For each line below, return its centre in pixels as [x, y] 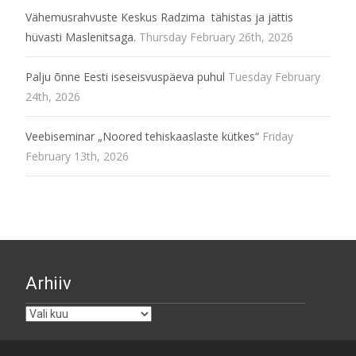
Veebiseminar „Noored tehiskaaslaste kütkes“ [142, 136]
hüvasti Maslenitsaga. [81, 37]
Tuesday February [274, 76]
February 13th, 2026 [77, 156]
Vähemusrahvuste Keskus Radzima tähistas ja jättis [159, 17]
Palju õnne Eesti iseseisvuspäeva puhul [125, 76]
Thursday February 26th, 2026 [216, 37]
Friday [278, 136]
